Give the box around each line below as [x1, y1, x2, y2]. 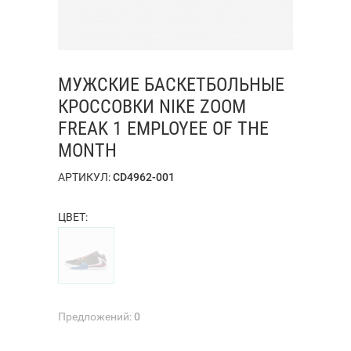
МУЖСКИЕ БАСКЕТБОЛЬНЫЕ [58, 73, 284, 96]
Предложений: [58, 309, 134, 323]
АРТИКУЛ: [58, 170, 113, 183]
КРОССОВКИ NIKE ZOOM [58, 95, 246, 118]
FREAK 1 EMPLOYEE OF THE [58, 117, 269, 139]
